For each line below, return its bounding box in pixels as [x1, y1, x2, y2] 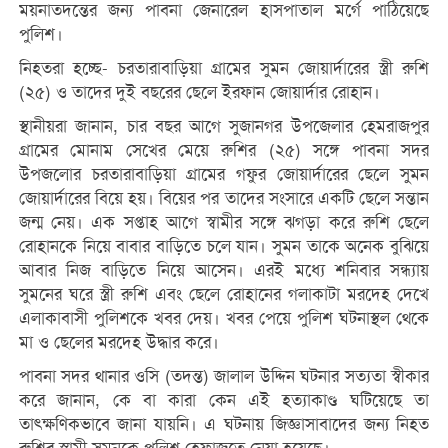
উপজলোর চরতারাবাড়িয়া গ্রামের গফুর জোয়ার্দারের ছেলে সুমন [18, 164, 430, 186]
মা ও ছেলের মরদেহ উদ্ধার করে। [18, 332, 219, 354]
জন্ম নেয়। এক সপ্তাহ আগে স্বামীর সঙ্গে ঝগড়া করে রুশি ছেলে [18, 212, 430, 234]
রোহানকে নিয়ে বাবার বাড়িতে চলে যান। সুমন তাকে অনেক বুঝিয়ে [18, 236, 430, 258]
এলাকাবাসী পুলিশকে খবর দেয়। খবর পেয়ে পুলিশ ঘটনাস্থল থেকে [18, 308, 430, 330]
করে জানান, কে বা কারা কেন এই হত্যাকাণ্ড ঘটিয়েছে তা [18, 390, 430, 412]
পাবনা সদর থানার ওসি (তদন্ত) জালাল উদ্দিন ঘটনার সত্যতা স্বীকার [18, 366, 430, 388]
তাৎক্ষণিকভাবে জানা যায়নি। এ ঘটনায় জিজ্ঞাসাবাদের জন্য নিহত [18, 414, 430, 436]
